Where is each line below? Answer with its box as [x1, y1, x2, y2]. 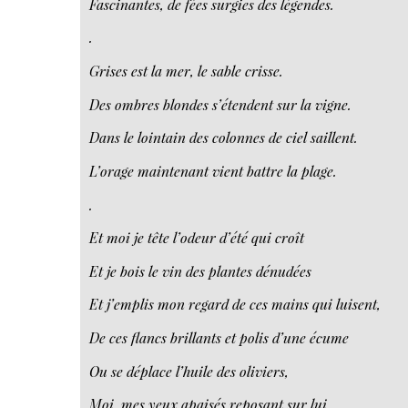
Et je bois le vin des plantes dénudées [89, 260, 312, 280]
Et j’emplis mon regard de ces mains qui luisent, [89, 294, 382, 314]
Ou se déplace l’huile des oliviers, [89, 361, 290, 381]
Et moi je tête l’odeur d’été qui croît [89, 228, 305, 248]
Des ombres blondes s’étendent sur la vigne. [89, 94, 352, 114]
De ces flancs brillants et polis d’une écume [89, 328, 350, 348]
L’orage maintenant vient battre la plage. [89, 160, 338, 180]
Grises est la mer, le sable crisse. [89, 60, 284, 80]
